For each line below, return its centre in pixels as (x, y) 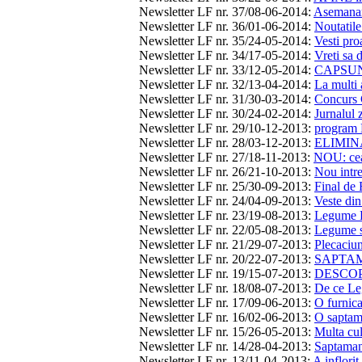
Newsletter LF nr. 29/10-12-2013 (223, 128)
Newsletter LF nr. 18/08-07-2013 (223, 288)
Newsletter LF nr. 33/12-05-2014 (223, 70)
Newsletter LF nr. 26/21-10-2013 (223, 172)
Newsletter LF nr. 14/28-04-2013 (223, 347)
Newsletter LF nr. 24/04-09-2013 (223, 201)
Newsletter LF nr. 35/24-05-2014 (223, 41)
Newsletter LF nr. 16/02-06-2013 (223, 318)
